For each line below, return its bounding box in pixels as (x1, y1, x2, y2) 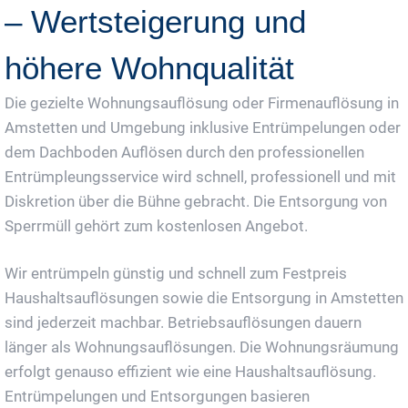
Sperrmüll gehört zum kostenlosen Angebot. (5, 217, 308, 235)
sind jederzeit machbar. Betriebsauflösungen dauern (5, 313, 362, 331)
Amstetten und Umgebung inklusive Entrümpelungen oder (5, 118, 401, 137)
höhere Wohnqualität (5, 50, 294, 86)
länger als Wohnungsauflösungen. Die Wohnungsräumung (5, 338, 399, 356)
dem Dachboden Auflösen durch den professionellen (5, 143, 364, 161)
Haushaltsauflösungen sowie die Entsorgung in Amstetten (5, 289, 403, 307)
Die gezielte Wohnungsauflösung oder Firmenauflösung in (5, 94, 399, 112)
